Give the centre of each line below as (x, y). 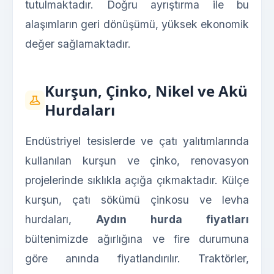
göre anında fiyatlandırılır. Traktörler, (137, 259)
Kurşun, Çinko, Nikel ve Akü (146, 91)
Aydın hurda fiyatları (172, 220)
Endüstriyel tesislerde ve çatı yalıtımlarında (137, 141)
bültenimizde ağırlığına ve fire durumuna (137, 239)
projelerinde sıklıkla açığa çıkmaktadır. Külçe (137, 180)
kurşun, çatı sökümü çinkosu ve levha (137, 200)
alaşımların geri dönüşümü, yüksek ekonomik (137, 24)
